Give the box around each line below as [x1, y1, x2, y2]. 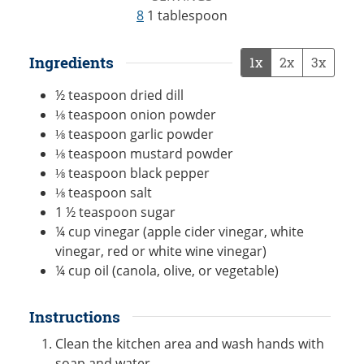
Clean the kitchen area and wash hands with [55, 335, 324, 353]
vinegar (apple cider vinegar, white [94, 222, 304, 240]
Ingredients [29, 52, 114, 73]
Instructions [29, 305, 120, 327]
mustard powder [130, 144, 233, 162]
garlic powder [130, 124, 214, 143]
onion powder [130, 105, 216, 123]
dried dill [130, 85, 184, 104]
